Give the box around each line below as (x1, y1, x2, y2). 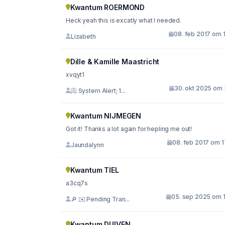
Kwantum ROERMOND (70, 3, 145, 12)
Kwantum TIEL (70, 166, 119, 175)
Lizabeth (70, 32, 96, 40)
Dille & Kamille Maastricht (70, 57, 160, 66)
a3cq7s (66, 179, 88, 187)
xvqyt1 (66, 71, 85, 79)
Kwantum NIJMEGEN (70, 111, 142, 121)
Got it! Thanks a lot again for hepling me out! (66, 125, 192, 133)
